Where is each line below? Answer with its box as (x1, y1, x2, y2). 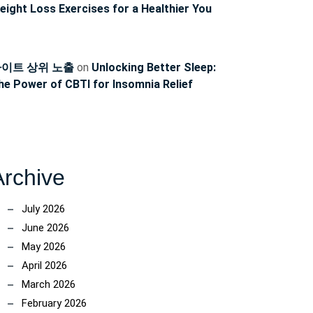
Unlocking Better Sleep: (92, 61, 216, 74)
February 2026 (22, 297, 87, 310)
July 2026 (22, 203, 65, 215)
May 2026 (22, 240, 66, 253)
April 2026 (22, 259, 67, 272)
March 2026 (22, 278, 75, 291)
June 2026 (22, 221, 69, 234)
